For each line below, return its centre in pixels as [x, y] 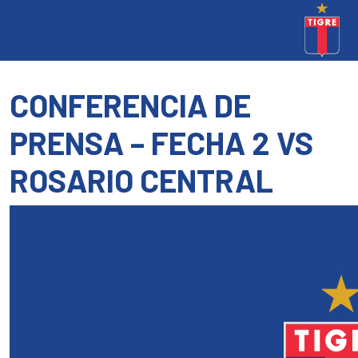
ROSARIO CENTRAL [141, 180]
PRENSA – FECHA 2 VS [161, 143]
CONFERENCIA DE [130, 105]
